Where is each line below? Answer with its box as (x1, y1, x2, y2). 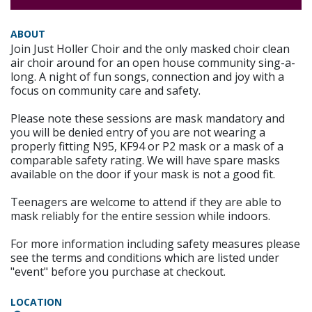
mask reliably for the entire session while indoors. (10, 208, 270, 224)
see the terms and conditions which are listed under (10, 250, 279, 266)
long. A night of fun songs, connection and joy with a (10, 69, 284, 85)
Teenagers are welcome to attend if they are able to (10, 194, 281, 210)
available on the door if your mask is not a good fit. (10, 166, 275, 182)
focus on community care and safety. (10, 83, 201, 99)
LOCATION (10, 295, 62, 309)
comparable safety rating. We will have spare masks (10, 153, 280, 169)
